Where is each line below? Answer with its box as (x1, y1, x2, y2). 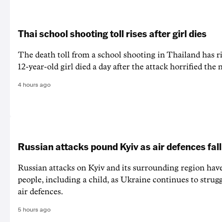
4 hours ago (18, 81, 51, 89)
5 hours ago (18, 206, 51, 214)
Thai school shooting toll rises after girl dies (18, 27, 207, 40)
